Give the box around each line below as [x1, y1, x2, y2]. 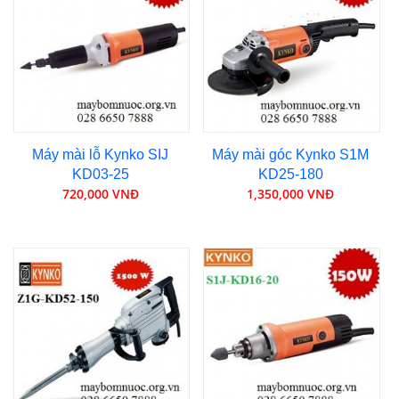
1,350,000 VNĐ [247, 185, 335, 203]
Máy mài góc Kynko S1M [212, 147, 370, 163]
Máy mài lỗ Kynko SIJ [32, 147, 169, 163]
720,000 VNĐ [61, 185, 139, 203]
